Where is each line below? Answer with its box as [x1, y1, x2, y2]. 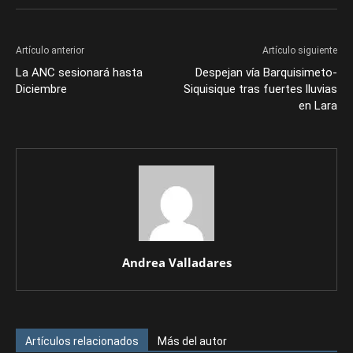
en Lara [299, 98, 337, 113]
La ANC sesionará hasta [16, 65, 143, 80]
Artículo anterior [16, 45, 84, 56]
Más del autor [158, 335, 227, 347]
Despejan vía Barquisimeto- [195, 65, 337, 80]
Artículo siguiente [262, 45, 337, 56]
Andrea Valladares [121, 255, 232, 270]
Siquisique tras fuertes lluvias [184, 82, 337, 96]
